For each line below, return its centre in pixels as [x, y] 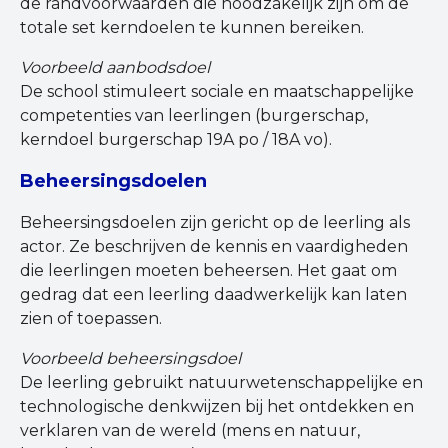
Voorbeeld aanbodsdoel [115, 68]
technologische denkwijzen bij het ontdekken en [217, 407]
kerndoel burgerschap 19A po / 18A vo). [176, 140]
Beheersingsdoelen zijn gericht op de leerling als [215, 223]
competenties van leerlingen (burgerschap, [194, 116]
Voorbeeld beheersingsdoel [132, 359]
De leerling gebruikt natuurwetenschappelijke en [221, 383]
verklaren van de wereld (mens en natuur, [190, 431]
